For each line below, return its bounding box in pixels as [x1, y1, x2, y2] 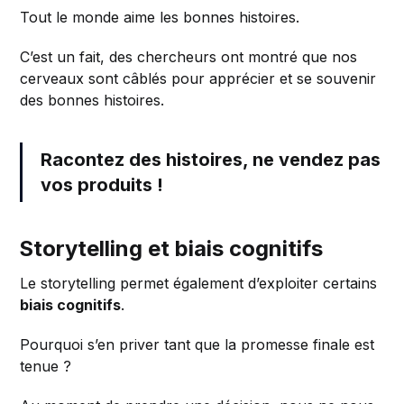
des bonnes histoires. [20, 90, 165, 109]
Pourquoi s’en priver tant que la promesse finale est [20, 335, 375, 353]
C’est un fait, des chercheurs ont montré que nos [20, 47, 358, 66]
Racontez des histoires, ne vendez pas [41, 148, 381, 170]
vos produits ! [41, 173, 164, 196]
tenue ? [20, 356, 72, 375]
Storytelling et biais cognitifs [19, 234, 324, 262]
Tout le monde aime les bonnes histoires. [20, 7, 300, 26]
